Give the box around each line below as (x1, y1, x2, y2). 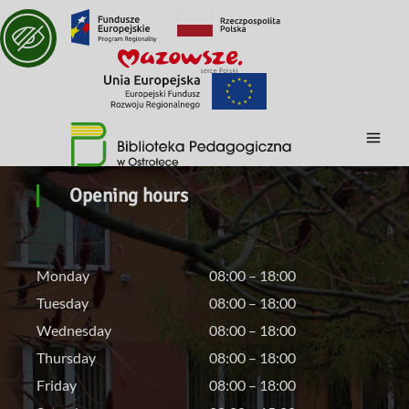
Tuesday (37, 294, 89, 312)
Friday (37, 376, 77, 394)
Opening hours (69, 184, 188, 208)
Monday (37, 267, 89, 285)
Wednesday (37, 321, 111, 340)
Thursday (37, 349, 96, 367)
